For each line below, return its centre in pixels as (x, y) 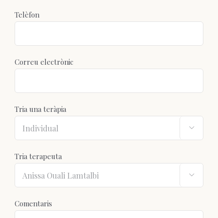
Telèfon (27, 15)
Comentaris (33, 204)
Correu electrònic (44, 62)
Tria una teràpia (40, 109)
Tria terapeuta (38, 156)
